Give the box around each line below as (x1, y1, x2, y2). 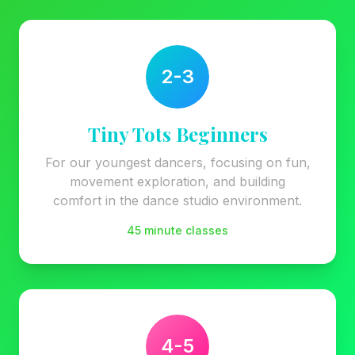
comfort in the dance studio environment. (53, 193, 302, 208)
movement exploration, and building (70, 174, 285, 189)
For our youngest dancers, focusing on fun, (44, 155, 311, 170)
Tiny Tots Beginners (87, 121, 268, 147)
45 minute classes (127, 223, 228, 237)
